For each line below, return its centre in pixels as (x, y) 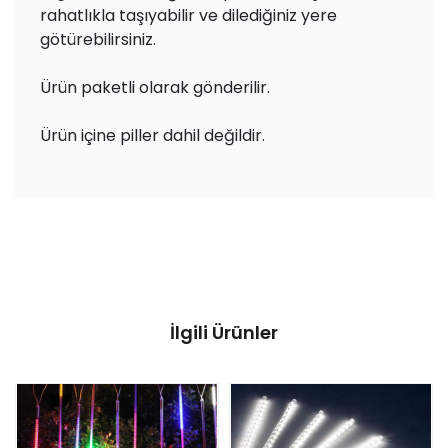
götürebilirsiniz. (98, 39)
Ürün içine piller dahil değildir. (152, 135)
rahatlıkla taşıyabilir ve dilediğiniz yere (188, 15)
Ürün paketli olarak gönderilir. (155, 87)
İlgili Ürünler (224, 332)
